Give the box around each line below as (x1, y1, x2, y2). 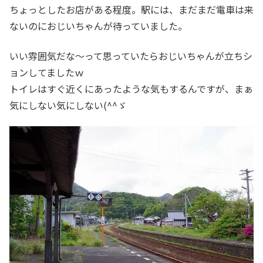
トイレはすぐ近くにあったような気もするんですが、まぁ (9, 81, 253, 96)
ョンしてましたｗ (9, 65, 84, 79)
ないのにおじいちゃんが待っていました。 (9, 19, 187, 33)
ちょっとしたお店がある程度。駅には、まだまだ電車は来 (9, 2, 254, 17)
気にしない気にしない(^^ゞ (9, 97, 127, 112)
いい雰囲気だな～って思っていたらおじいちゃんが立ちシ (9, 48, 252, 63)
